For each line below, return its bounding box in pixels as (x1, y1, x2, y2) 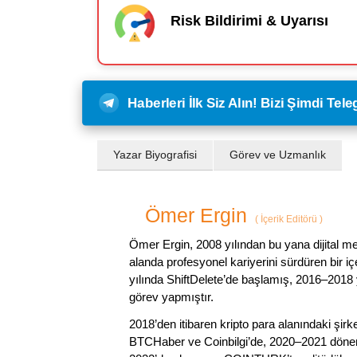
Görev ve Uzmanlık (229, 147, 326, 161)
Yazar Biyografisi (113, 147, 197, 161)
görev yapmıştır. (129, 289, 214, 304)
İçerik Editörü (258, 213, 320, 225)
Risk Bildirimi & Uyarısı (171, 13, 328, 29)
